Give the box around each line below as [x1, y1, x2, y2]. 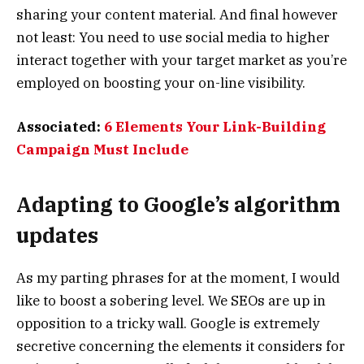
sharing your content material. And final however [16, 6, 338, 24]
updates [16, 221, 98, 249]
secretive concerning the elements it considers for [16, 337, 345, 355]
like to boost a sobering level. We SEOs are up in [16, 292, 326, 310]
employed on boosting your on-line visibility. [16, 74, 305, 93]
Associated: [16, 118, 104, 136]
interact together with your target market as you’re [16, 51, 347, 70]
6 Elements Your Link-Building [104, 118, 326, 136]
